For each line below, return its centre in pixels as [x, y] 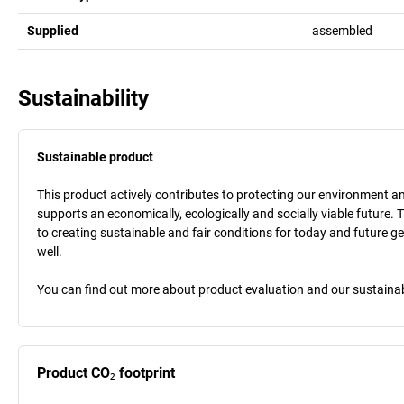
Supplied [53, 30]
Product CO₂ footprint [106, 372]
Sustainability [83, 98]
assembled [342, 30]
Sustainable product [95, 156]
